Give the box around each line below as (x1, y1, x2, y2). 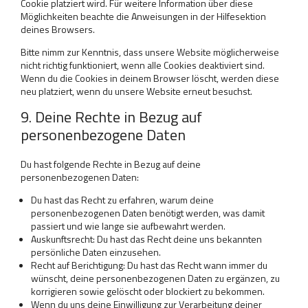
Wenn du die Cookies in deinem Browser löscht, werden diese (21, 71, 279, 85)
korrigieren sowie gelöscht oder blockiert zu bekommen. (31, 284, 265, 298)
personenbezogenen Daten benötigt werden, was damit (31, 206, 265, 220)
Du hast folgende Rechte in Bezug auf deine (21, 157, 201, 171)
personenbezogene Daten (21, 123, 186, 146)
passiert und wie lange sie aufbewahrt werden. (31, 219, 225, 233)
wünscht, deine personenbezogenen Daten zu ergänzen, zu (31, 271, 280, 285)
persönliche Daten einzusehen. (31, 245, 161, 259)
